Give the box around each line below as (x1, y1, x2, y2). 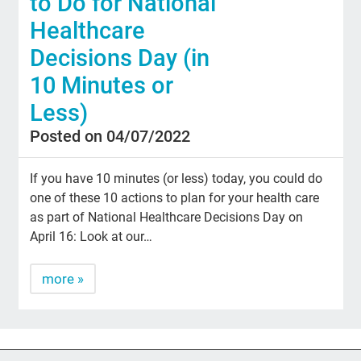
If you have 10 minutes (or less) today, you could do (30, 171, 323, 187)
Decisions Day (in (30, 44, 210, 73)
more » (42, 271, 85, 288)
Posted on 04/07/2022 (30, 127, 191, 147)
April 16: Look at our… (30, 229, 153, 245)
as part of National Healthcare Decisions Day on (30, 210, 304, 226)
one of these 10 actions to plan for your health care (30, 190, 320, 206)
